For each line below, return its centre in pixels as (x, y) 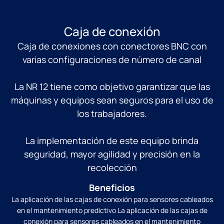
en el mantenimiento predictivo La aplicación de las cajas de (112, 210)
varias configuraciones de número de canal (112, 59)
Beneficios (112, 187)
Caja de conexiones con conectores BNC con (112, 46)
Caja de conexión (112, 31)
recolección (112, 167)
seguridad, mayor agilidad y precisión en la (112, 154)
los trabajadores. (112, 113)
